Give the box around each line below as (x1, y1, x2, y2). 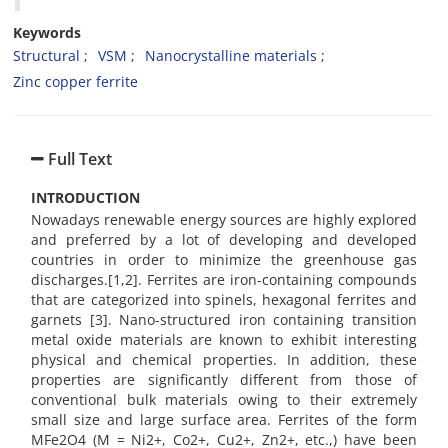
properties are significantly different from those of (31, 369, 417, 389)
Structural (13, 46, 80, 65)
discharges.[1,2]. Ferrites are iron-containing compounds (31, 269, 417, 289)
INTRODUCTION (31, 188, 140, 208)
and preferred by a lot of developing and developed (31, 229, 417, 249)
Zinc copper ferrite (13, 72, 138, 91)
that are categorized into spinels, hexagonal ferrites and (31, 289, 417, 309)
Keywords (13, 23, 81, 42)
